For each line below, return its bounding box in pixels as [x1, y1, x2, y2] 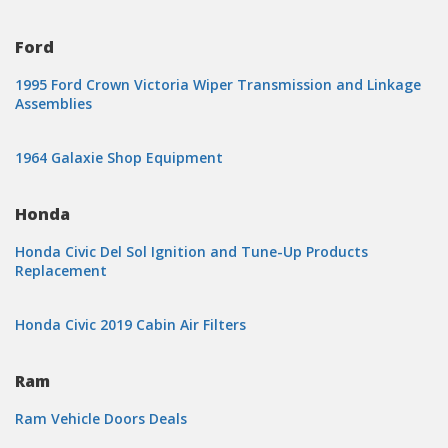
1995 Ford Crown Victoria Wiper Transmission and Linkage [15, 75, 421, 94]
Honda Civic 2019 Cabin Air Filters [15, 315, 246, 334]
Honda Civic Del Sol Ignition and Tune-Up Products [15, 242, 368, 261]
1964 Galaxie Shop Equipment [15, 148, 223, 167]
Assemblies [15, 94, 92, 113]
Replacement [15, 261, 107, 280]
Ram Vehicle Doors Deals [15, 409, 187, 428]
